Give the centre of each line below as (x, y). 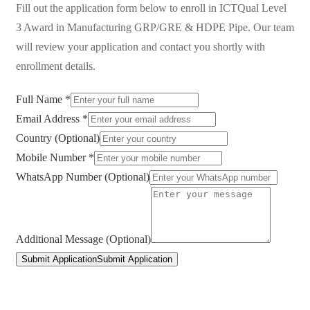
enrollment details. (56, 66)
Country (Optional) (58, 138)
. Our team (271, 27)
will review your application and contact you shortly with (140, 47)
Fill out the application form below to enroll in (118, 8)
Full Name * (43, 99)
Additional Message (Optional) (83, 239)
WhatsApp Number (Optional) (83, 177)
